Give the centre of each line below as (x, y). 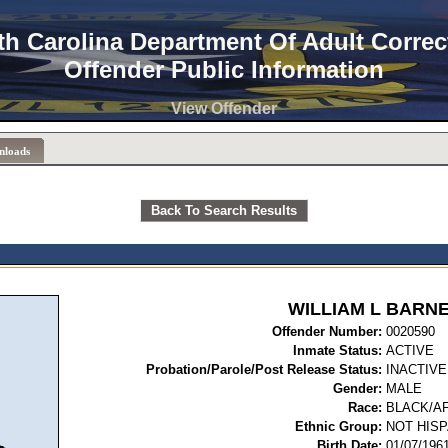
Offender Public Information (224, 69)
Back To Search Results (224, 210)
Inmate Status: (337, 350)
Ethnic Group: (338, 426)
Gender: (357, 388)
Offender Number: (327, 331)
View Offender (224, 108)
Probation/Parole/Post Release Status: (264, 369)
